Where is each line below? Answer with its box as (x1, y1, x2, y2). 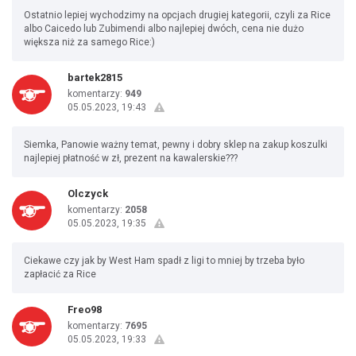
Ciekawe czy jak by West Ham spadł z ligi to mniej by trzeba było (24, 255, 304, 266)
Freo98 (68, 304, 102, 315)
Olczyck (68, 188, 108, 199)
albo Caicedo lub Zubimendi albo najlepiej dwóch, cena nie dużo (24, 23, 304, 34)
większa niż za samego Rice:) (24, 37, 155, 48)
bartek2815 (68, 72, 122, 83)
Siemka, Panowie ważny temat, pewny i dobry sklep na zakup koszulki (24, 139, 327, 150)
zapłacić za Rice (24, 269, 96, 280)
